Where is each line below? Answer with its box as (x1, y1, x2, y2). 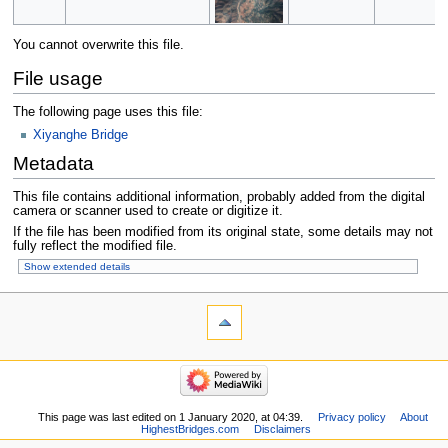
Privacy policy (317, 411, 386, 424)
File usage (12, 67, 103, 89)
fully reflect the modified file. (12, 238, 177, 253)
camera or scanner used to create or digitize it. (12, 204, 283, 219)
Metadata (12, 152, 94, 174)
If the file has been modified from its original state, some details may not (12, 224, 433, 239)
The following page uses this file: (12, 105, 203, 120)
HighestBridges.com (140, 423, 239, 436)
